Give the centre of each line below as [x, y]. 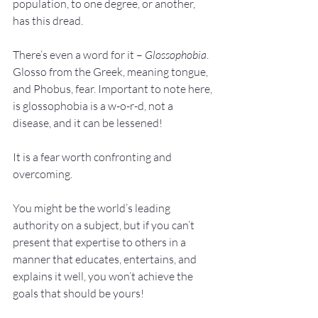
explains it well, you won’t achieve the [104, 276]
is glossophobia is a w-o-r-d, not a [94, 106]
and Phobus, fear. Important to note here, [114, 89]
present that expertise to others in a [100, 242]
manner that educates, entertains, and [106, 259]
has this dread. [48, 21]
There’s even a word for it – [79, 55]
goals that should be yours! [78, 293]
